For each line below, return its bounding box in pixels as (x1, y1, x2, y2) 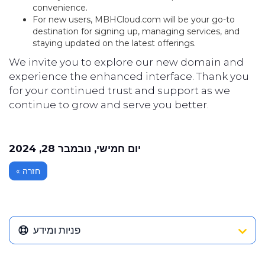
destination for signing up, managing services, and (33, 26, 240, 37)
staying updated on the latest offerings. (33, 38, 196, 49)
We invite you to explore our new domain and (9, 56, 244, 68)
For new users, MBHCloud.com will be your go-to (33, 14, 235, 25)
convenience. (33, 2, 88, 13)
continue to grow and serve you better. (9, 99, 209, 111)
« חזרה (22, 166, 40, 176)
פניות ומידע (33, 224, 80, 236)
